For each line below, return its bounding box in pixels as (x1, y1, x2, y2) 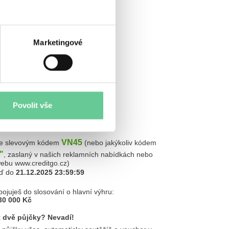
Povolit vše (13, 101, 52, 110)
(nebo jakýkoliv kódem (82, 139, 156, 147)
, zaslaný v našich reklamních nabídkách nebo (4, 150, 153, 158)
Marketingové (33, 38, 83, 47)
